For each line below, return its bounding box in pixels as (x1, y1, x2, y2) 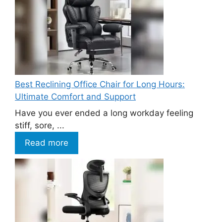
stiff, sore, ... (15, 120, 64, 131)
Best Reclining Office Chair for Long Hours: (15, 79, 185, 89)
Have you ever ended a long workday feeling (15, 108, 193, 118)
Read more (25, 138, 68, 148)
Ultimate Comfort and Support (15, 91, 136, 102)
